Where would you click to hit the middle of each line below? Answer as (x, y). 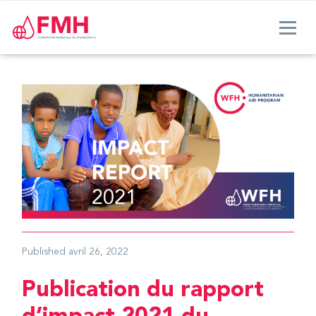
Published (44, 252)
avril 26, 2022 (99, 252)
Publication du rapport (143, 289)
